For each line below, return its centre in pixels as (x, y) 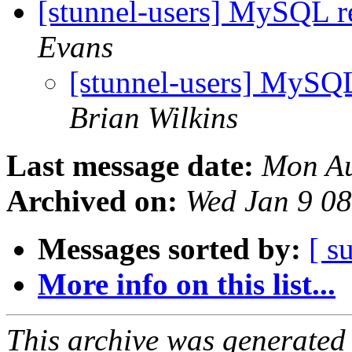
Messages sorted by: (169, 249)
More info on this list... (187, 284)
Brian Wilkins (154, 118)
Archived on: (92, 201)
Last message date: (130, 166)
